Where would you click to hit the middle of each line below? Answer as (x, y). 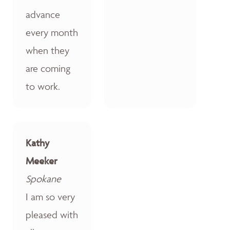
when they (47, 50)
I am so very (50, 196)
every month (52, 32)
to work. (43, 86)
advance (43, 14)
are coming (48, 68)
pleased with (52, 214)
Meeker (42, 160)
